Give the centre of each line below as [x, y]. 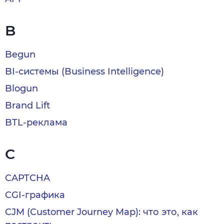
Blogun [21, 88]
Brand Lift [27, 105]
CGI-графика [35, 195]
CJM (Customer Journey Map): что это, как [101, 212]
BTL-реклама [36, 122]
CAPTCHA [27, 178]
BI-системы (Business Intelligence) [84, 71]
